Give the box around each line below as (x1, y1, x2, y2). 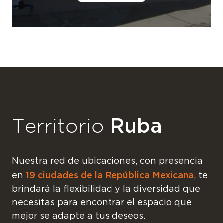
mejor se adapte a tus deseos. (12, 212, 145, 221)
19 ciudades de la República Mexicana (26, 170, 194, 181)
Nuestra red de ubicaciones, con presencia (12, 157, 203, 166)
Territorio (12, 115, 110, 137)
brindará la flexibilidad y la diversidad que (12, 185, 200, 194)
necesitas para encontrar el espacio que (12, 198, 192, 208)
